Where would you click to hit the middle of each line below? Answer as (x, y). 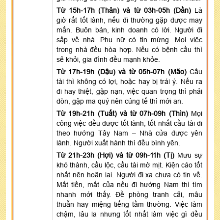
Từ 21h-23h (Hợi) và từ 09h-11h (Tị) (115, 155)
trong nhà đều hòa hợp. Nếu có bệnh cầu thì (129, 49)
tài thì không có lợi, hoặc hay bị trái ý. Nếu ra (129, 81)
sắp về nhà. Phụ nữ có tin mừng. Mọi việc (129, 40)
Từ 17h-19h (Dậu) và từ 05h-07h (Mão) (122, 71)
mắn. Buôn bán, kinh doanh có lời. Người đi (129, 30)
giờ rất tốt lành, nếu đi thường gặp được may (129, 20)
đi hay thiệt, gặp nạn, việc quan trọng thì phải (129, 91)
